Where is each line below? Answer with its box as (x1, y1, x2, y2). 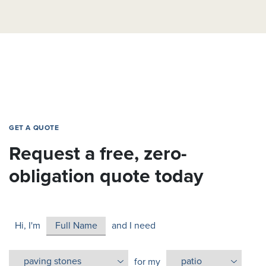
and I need (112, 219, 156, 232)
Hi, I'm (15, 219, 40, 232)
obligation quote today (9, 164, 203, 188)
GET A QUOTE (9, 123, 59, 132)
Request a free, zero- (9, 142, 187, 165)
